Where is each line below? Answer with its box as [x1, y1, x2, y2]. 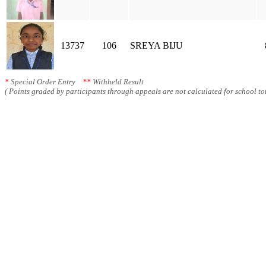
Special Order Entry [9, 77, 83, 86]
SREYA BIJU [130, 40, 183, 50]
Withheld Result [91, 77, 144, 86]
